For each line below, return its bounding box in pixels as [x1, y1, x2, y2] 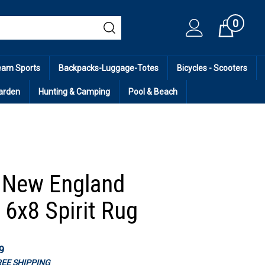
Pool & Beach [128, 86, 177, 96]
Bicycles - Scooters [177, 63, 247, 73]
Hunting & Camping [38, 86, 110, 96]
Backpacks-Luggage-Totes [59, 63, 159, 73]
